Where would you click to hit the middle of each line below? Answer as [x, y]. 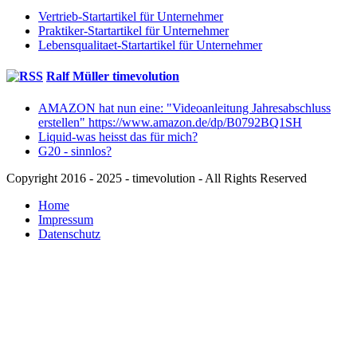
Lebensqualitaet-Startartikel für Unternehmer [150, 45]
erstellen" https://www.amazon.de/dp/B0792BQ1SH [170, 122]
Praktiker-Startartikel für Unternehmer [133, 31]
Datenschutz [69, 233]
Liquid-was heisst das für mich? [118, 136]
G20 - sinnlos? [75, 151]
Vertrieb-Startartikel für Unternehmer [131, 17]
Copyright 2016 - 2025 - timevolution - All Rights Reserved [157, 178]
